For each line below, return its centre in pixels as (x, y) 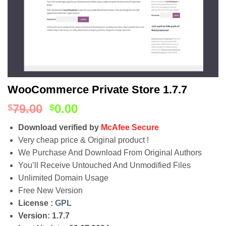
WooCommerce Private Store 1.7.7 (97, 90)
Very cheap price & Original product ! (83, 140)
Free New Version (50, 190)
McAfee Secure (130, 127)
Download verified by (59, 127)
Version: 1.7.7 (44, 216)
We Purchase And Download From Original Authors (110, 153)
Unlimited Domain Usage (63, 178)
